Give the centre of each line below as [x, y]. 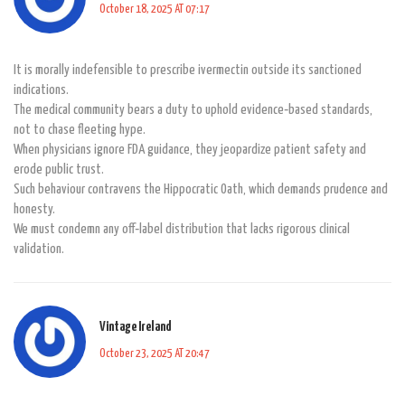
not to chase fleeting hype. [80, 129]
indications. [41, 89]
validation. [39, 249]
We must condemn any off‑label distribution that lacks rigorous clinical [182, 229]
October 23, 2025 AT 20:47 [155, 354]
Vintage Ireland [136, 327]
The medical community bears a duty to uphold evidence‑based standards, [193, 109]
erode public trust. [59, 169]
